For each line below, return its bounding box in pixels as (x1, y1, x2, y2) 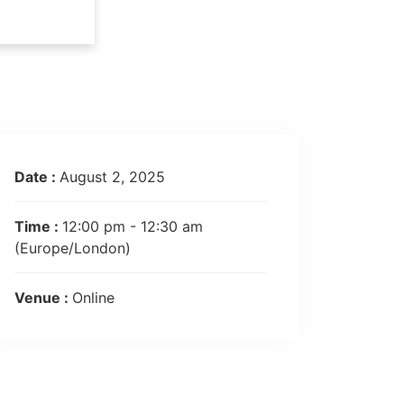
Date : (14, 168, 60, 187)
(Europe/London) (14, 239, 131, 258)
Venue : (14, 289, 72, 308)
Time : (14, 217, 62, 236)
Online (72, 289, 115, 308)
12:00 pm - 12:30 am (62, 217, 203, 236)
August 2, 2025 (60, 168, 165, 187)
